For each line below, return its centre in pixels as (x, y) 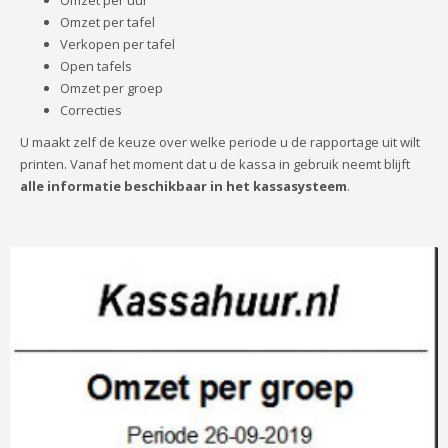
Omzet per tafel (107, 21)
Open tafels (96, 65)
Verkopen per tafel (117, 43)
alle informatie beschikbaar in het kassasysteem (183, 185)
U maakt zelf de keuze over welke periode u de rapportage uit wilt (220, 141)
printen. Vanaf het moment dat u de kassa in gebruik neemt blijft (215, 163)
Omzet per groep (111, 87)
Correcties (91, 109)
